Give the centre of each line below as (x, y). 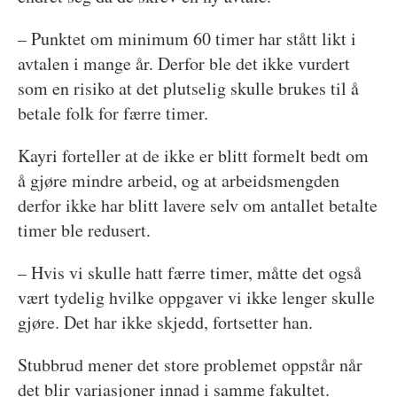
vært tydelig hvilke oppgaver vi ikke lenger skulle (196, 297)
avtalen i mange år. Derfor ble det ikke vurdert (183, 63)
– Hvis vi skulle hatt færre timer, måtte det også (189, 272)
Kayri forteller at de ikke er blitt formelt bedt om (193, 155)
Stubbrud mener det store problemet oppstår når (190, 364)
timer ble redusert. (84, 230)
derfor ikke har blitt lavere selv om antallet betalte (197, 205)
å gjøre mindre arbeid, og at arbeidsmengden (178, 180)
